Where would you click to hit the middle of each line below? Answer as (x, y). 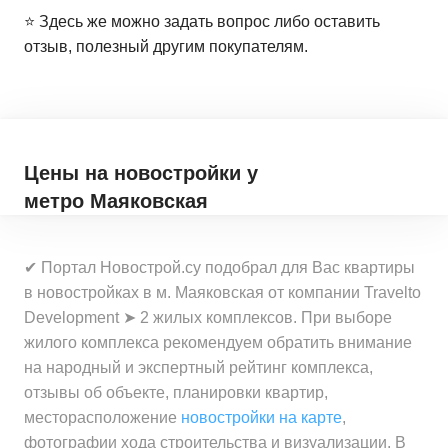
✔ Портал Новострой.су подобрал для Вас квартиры (219, 267)
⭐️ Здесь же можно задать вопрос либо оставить (202, 21)
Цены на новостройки (135, 173)
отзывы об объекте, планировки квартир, (176, 392)
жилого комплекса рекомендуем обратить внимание (218, 342)
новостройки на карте (261, 417)
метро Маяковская (116, 201)
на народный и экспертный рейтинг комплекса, (198, 367)
